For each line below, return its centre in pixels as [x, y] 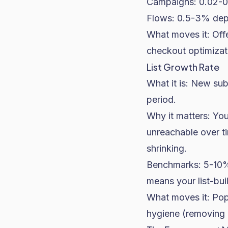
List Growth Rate [183, 67]
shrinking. [167, 148]
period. [161, 99]
